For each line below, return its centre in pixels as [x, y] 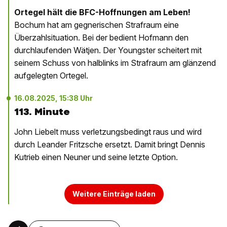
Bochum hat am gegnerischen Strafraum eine [97, 25]
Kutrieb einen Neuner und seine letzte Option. [96, 157]
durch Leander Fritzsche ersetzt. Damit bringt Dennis [110, 144]
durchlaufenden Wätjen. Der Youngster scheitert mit [108, 50]
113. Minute [42, 112]
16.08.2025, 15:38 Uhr [53, 98]
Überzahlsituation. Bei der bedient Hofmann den [101, 37]
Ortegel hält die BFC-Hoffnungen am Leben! [102, 12]
